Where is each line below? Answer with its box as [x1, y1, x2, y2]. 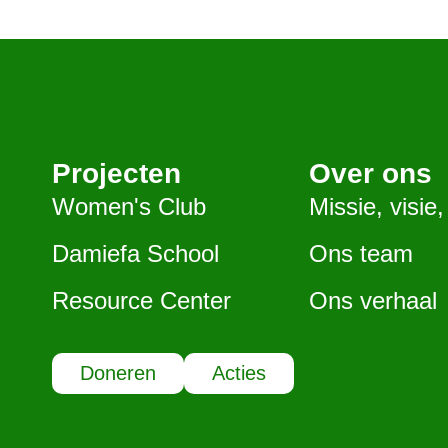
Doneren [80, 361, 156, 384]
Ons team [309, 239, 414, 267]
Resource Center [52, 286, 231, 314]
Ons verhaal [309, 286, 438, 314]
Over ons [309, 157, 433, 189]
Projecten [52, 157, 181, 189]
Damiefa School [52, 239, 219, 267]
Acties [212, 361, 266, 384]
